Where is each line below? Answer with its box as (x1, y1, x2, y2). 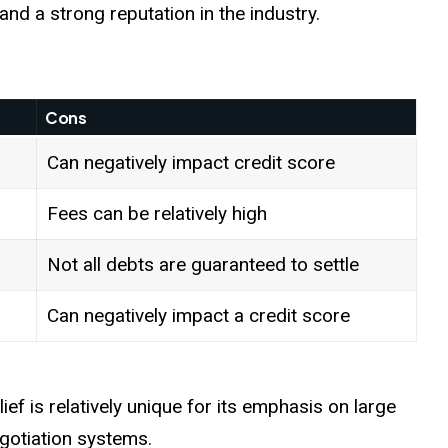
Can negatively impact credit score (46, 150, 335, 174)
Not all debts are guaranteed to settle (46, 252, 359, 276)
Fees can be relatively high (46, 201, 267, 225)
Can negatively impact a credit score (46, 303, 350, 327)
